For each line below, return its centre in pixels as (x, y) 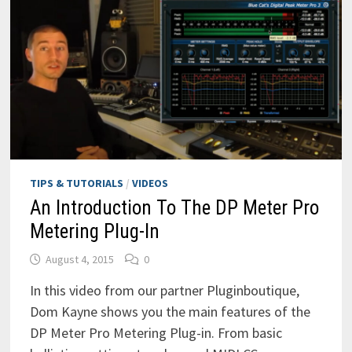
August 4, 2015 (79, 260)
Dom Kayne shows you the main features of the (170, 312)
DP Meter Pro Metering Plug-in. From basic (156, 333)
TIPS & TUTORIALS (76, 183)
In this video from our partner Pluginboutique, (164, 291)
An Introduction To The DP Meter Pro (174, 208)
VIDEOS (150, 183)
